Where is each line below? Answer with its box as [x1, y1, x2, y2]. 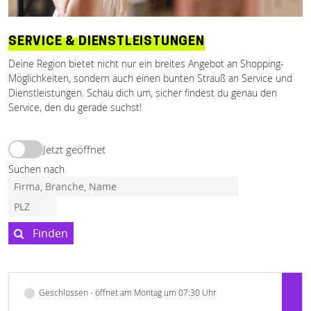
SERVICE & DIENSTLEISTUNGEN [8, 35, 205, 49]
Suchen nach [8, 162, 65, 176]
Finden [27, 226, 68, 241]
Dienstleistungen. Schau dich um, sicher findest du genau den [8, 86, 277, 99]
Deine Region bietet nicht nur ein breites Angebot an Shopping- [8, 57, 284, 70]
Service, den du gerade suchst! [8, 101, 142, 114]
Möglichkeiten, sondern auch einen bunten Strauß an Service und [8, 72, 292, 85]
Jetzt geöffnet [43, 142, 106, 156]
